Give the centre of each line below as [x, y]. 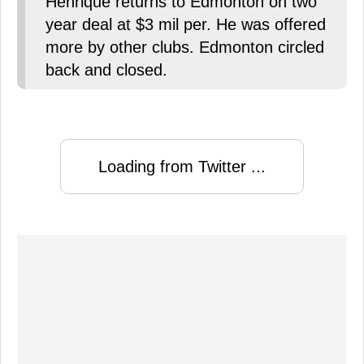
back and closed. [106, 70]
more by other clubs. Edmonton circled [185, 48]
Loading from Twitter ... [182, 167]
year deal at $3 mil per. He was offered [186, 25]
